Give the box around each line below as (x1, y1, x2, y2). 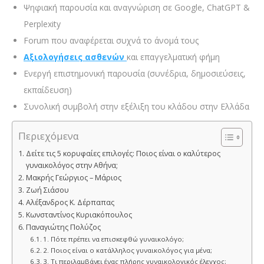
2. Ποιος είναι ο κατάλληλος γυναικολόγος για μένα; (43, 246, 213, 255)
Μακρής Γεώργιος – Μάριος (25, 173, 121, 183)
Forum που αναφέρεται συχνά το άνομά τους (24, 35, 199, 47)
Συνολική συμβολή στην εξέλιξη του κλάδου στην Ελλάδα (24, 101, 249, 113)
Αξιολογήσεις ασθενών (24, 51, 124, 63)
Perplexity (24, 18, 61, 30)
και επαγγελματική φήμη (127, 51, 220, 63)
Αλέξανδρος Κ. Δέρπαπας (25, 197, 114, 208)
